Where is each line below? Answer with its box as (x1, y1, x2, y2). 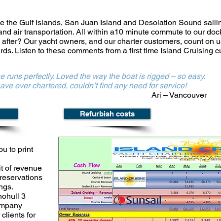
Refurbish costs (80, 110, 135, 118)
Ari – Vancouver (151, 90, 207, 100)
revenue (13, 163, 42, 173)
